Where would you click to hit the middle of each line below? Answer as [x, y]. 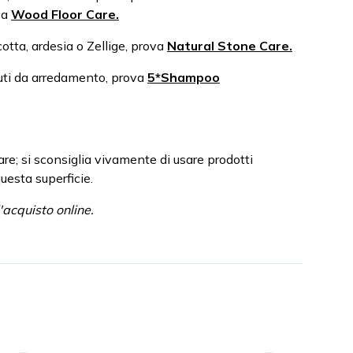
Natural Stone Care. [230, 46]
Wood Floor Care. [65, 14]
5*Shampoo [184, 77]
